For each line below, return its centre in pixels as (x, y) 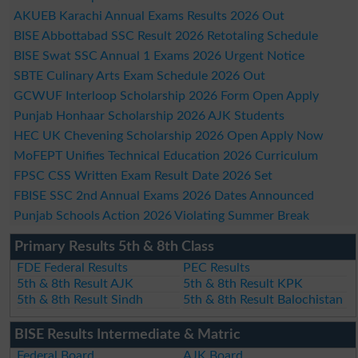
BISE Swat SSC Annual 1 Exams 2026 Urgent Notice (159, 56)
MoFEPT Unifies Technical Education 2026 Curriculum (165, 155)
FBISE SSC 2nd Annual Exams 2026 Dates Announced (163, 195)
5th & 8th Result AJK (76, 283)
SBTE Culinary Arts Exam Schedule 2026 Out (139, 76)
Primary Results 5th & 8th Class (114, 247)
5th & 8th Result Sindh (80, 299)
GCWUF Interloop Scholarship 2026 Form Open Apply (166, 95)
